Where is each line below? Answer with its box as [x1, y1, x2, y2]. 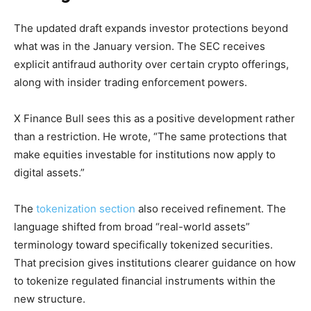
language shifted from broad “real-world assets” [14, 220, 250, 234]
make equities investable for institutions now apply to [14, 148, 276, 162]
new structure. [14, 292, 85, 306]
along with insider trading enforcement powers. [14, 76, 247, 90]
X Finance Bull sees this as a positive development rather [14, 112, 295, 126]
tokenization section [36, 202, 135, 216]
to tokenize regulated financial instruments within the [14, 274, 276, 288]
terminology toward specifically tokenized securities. [14, 238, 273, 252]
